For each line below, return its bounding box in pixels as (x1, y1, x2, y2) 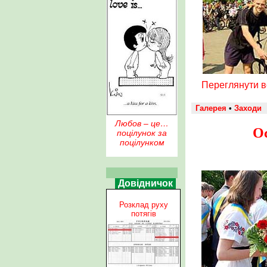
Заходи (234, 103, 262, 113)
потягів (131, 209, 156, 218)
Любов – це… (115, 119, 169, 128)
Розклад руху (119, 200, 168, 209)
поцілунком (119, 138, 164, 147)
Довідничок (118, 178, 173, 188)
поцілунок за (117, 128, 167, 138)
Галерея (195, 103, 226, 113)
